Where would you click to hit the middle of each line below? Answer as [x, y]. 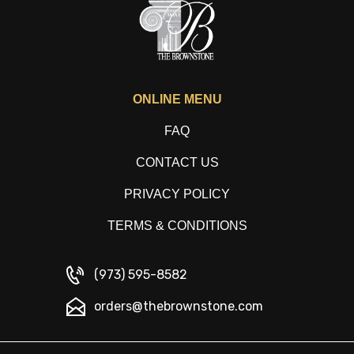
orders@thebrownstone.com [179, 306]
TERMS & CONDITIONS [177, 226]
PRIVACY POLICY [177, 194]
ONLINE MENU [177, 99]
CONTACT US [177, 162]
